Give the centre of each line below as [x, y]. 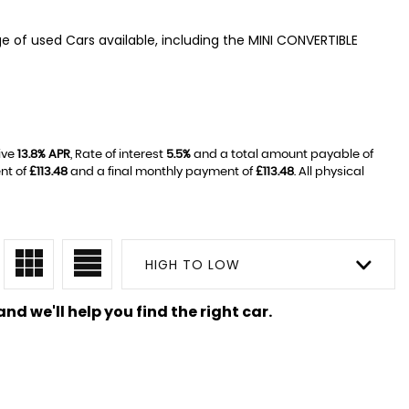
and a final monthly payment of [162, 172]
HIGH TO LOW [193, 264]
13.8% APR [44, 154]
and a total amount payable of [282, 154]
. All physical [329, 172]
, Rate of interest [118, 154]
